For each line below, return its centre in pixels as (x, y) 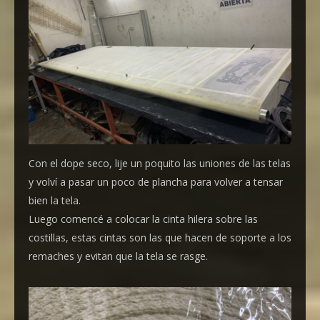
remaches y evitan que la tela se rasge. (118, 256)
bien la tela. (55, 200)
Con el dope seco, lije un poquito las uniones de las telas (160, 163)
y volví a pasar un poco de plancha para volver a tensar (156, 182)
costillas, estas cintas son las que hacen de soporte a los (160, 237)
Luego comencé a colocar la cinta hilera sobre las (143, 219)
